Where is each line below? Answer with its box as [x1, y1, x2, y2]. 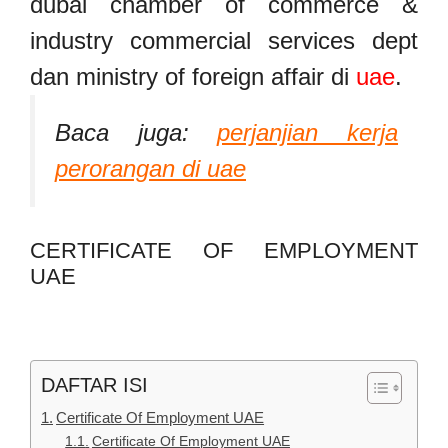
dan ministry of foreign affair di [30, 63, 356, 91]
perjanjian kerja [217, 119, 399, 147]
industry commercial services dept [30, 27, 418, 55]
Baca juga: [55, 119, 189, 147]
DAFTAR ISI [41, 374, 148, 397]
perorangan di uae [55, 155, 246, 183]
